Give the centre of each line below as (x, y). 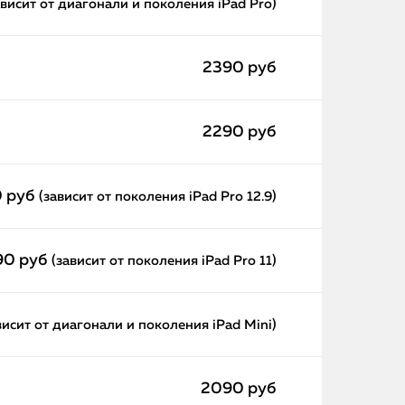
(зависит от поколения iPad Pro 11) (164, 261)
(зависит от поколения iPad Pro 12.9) (158, 197)
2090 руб (239, 389)
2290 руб (240, 132)
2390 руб (240, 68)
